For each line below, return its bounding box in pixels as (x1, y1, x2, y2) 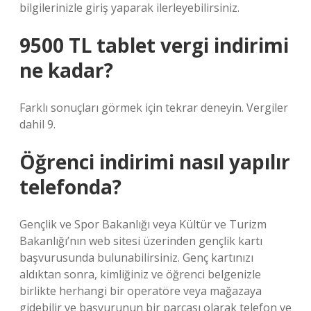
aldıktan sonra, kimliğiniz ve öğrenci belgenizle (19, 267, 261, 282)
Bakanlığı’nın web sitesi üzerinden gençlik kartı (19, 233, 262, 249)
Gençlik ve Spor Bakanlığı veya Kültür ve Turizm (19, 217, 267, 232)
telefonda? (19, 174, 121, 200)
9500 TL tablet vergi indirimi (19, 32, 289, 58)
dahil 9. (19, 117, 56, 132)
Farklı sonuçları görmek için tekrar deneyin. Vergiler (19, 100, 288, 115)
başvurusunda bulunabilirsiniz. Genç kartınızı (19, 250, 253, 265)
